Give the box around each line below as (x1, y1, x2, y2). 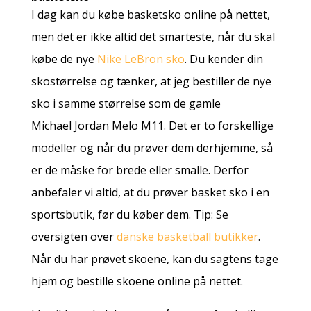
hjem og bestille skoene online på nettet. (31, 273, 243, 289)
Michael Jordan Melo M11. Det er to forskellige (31, 117, 274, 133)
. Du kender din (184, 51, 263, 67)
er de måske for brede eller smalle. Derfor (31, 162, 249, 178)
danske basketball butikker (116, 228, 258, 244)
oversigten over (31, 228, 117, 244)
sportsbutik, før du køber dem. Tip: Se (31, 206, 228, 222)
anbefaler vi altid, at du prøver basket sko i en (31, 184, 269, 200)
